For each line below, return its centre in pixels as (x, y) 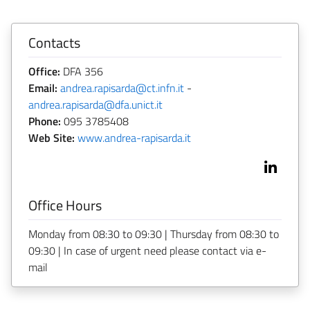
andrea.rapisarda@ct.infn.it (122, 88)
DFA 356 (82, 71)
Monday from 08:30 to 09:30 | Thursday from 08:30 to (154, 234)
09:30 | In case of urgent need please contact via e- (147, 250)
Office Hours (65, 205)
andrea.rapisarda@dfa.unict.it (95, 104)
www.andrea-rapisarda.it (134, 137)
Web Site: (52, 137)
